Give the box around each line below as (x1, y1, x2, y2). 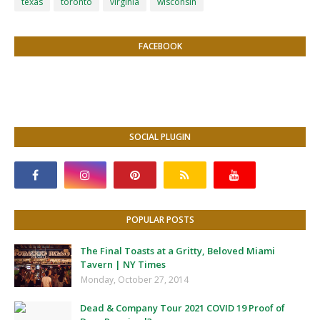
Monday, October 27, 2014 (81, 273, 189, 286)
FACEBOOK (138, 39, 182, 52)
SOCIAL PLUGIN (129, 130, 191, 143)
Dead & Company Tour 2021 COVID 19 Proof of (80, 301, 285, 314)
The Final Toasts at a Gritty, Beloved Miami (80, 244, 275, 257)
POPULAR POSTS (126, 213, 194, 226)
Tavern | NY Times (80, 257, 166, 271)
